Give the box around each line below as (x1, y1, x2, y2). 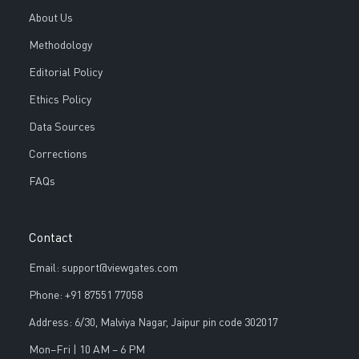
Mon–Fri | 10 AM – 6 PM (28, 345, 145, 357)
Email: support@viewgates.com (28, 263, 178, 275)
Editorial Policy (28, 67, 103, 79)
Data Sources (28, 122, 95, 134)
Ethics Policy (28, 95, 91, 107)
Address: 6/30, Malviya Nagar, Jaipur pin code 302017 (28, 317, 278, 329)
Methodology (28, 40, 92, 52)
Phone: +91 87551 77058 (28, 290, 143, 302)
